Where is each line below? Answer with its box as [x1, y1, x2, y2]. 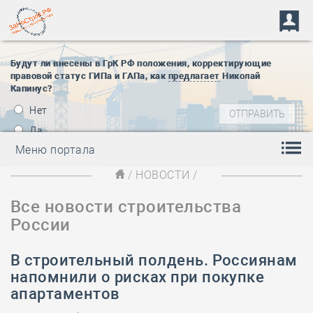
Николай [219, 71, 261, 81]
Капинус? [10, 83, 52, 94]
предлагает [168, 71, 220, 81]
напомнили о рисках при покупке [10, 268, 265, 286]
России [10, 215, 71, 235]
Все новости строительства [10, 197, 241, 217]
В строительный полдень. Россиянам [10, 252, 298, 269]
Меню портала [15, 143, 96, 156]
